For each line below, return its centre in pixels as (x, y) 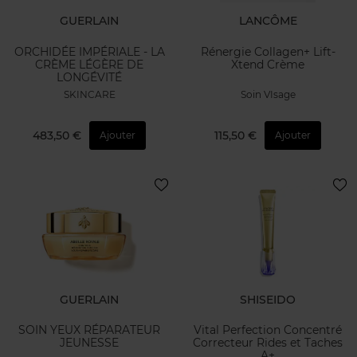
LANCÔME (268, 21)
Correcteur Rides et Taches (268, 343)
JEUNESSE (89, 343)
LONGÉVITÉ (89, 77)
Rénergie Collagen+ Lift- (268, 51)
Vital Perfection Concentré (268, 330)
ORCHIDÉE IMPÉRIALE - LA (89, 51)
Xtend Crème (268, 64)
